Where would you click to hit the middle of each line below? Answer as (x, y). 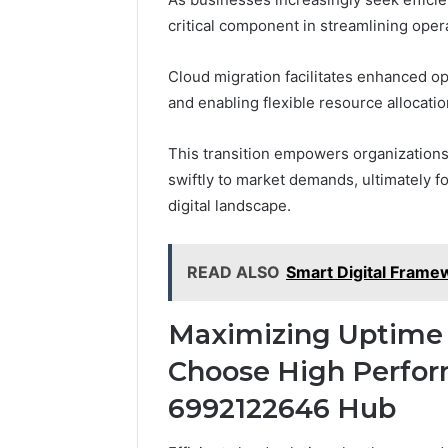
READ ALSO (233, 271)
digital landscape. (229, 205)
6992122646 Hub (282, 408)
